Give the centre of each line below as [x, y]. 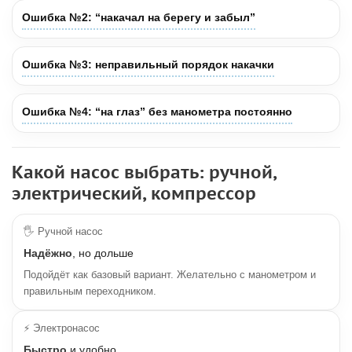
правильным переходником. [90, 291]
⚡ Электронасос [62, 328]
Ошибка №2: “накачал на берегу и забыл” [139, 17]
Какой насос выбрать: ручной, [144, 172]
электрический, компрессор [134, 193]
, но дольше [103, 253]
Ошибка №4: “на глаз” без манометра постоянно [157, 112]
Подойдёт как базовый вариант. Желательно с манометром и [170, 275]
